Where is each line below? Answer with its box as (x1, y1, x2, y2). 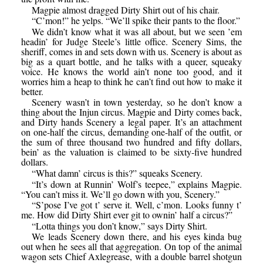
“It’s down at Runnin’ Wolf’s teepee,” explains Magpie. (32, 177, 242, 190)
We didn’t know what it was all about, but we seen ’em (32, 25, 242, 38)
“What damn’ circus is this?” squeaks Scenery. (32, 167, 203, 179)
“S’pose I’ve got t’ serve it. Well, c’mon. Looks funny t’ (32, 198, 242, 211)
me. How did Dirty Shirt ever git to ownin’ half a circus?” (21, 208, 232, 221)
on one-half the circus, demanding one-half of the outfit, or (21, 126, 242, 139)
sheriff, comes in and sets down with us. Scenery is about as (21, 45, 242, 58)
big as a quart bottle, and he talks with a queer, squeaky (21, 55, 242, 68)
